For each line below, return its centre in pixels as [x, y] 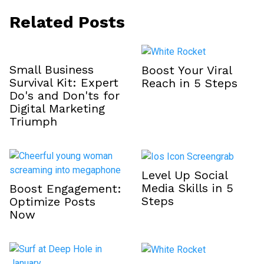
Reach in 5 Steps [189, 83]
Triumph [33, 122]
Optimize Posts [52, 202]
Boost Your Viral [187, 70]
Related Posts [67, 22]
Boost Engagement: [65, 189]
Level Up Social [184, 175]
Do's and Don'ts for [65, 96]
